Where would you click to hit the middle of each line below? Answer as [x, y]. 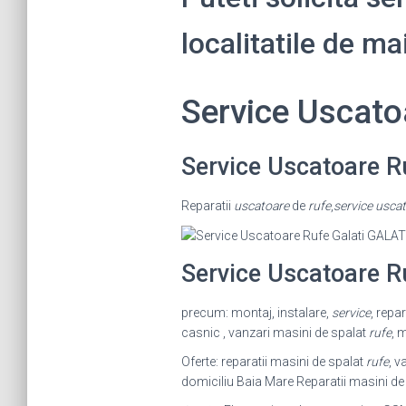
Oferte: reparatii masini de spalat [273, 362]
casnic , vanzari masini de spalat [275, 333]
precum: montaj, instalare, [256, 313]
